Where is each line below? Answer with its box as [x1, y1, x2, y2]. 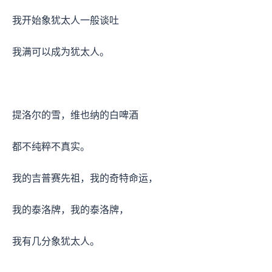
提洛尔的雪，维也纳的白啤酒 [12, 109, 141, 120]
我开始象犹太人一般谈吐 [12, 15, 121, 25]
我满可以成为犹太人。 [12, 46, 112, 57]
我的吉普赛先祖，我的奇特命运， [12, 172, 160, 183]
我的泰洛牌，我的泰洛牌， [12, 204, 131, 215]
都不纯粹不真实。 [12, 141, 92, 152]
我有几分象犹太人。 [12, 236, 102, 246]
